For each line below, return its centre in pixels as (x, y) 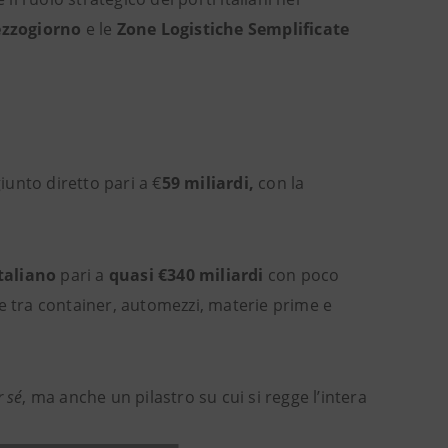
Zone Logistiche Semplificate (233, 29)
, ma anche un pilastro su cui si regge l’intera (194, 397)
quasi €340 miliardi (186, 275)
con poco (301, 275)
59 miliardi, (208, 183)
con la (279, 183)
